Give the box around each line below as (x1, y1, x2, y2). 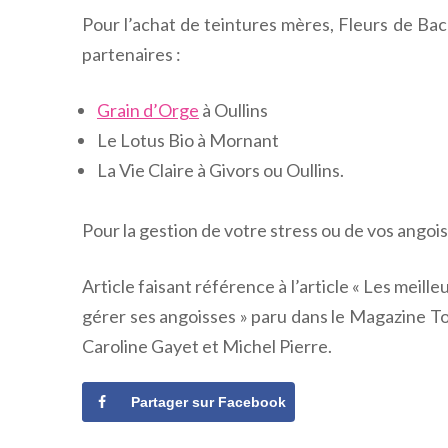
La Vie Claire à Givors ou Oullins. (97, 158, 344, 181)
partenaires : (82, 42, 181, 65)
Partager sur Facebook (131, 394, 286, 411)
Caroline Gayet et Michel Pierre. (82, 334, 332, 357)
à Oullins (199, 98, 268, 121)
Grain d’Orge (97, 98, 199, 121)
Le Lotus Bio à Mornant (97, 128, 279, 151)
